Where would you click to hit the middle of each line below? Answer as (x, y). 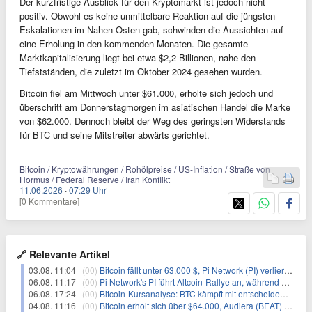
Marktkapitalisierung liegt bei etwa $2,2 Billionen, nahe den (138, 58)
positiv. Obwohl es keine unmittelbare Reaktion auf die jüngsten (147, 16)
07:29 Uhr (88, 190)
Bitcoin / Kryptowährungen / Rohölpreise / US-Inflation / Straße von (145, 169)
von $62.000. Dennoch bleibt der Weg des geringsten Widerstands (153, 121)
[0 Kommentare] (49, 201)
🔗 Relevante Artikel (63, 255)
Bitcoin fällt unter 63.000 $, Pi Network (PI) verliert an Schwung (192, 270)
